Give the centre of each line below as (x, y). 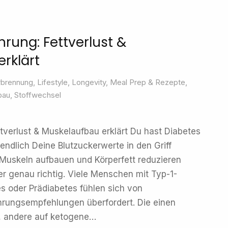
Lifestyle (52, 82)
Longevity (89, 82)
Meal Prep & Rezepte (148, 82)
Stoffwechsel (38, 95)
